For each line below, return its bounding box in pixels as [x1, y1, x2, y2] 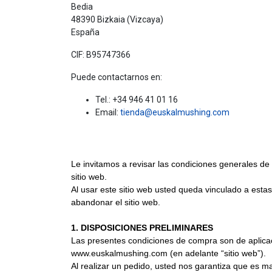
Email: [95, 107, 120, 118]
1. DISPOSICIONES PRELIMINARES [71, 223, 213, 233]
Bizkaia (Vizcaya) [97, 15, 163, 25]
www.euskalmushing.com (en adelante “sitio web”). [71, 248, 266, 259]
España [71, 27, 100, 38]
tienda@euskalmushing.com [120, 107, 229, 118]
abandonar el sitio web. [71, 197, 160, 208]
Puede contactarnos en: [71, 72, 162, 83]
